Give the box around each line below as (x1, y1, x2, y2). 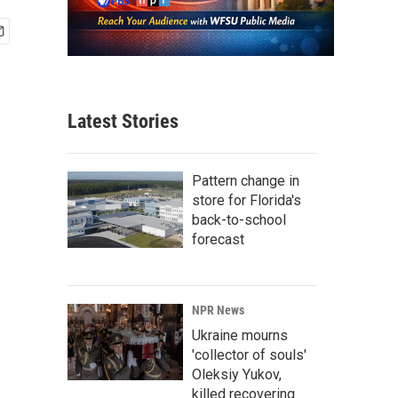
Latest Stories (68, 110, 179, 133)
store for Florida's (192, 192, 301, 210)
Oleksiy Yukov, (192, 366, 282, 384)
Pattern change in (192, 172, 299, 190)
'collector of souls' (192, 346, 306, 364)
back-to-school (192, 211, 286, 229)
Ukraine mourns (192, 327, 288, 345)
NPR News (192, 303, 244, 318)
